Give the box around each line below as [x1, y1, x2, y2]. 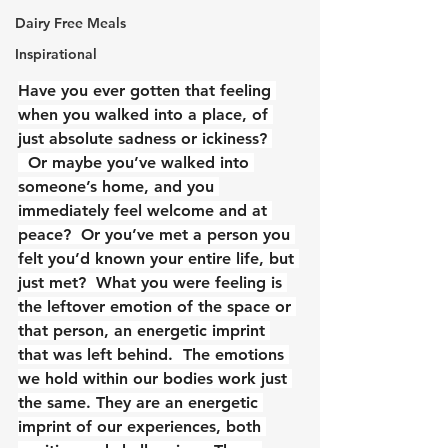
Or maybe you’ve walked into [18, 152, 254, 172]
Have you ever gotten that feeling [18, 80, 276, 100]
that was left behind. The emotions [18, 344, 289, 364]
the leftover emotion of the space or [18, 296, 296, 316]
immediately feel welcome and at [18, 200, 272, 220]
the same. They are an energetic [18, 392, 263, 412]
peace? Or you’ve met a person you [18, 224, 295, 244]
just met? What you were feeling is [18, 272, 287, 292]
